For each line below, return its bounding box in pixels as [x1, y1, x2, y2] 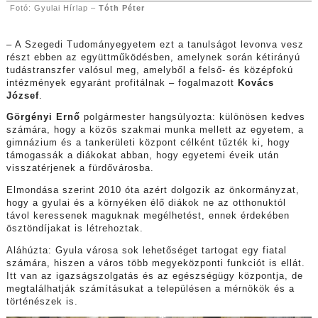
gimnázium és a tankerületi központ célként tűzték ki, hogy [6, 138, 290, 148]
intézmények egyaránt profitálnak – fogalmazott [6, 77, 238, 88]
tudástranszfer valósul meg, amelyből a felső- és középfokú [6, 65, 293, 75]
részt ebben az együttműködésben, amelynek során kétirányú [6, 52, 300, 62]
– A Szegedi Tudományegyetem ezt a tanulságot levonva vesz [6, 39, 304, 50]
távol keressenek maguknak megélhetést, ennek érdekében [6, 211, 290, 221]
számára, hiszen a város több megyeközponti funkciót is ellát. [6, 258, 305, 268]
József [6, 90, 39, 101]
